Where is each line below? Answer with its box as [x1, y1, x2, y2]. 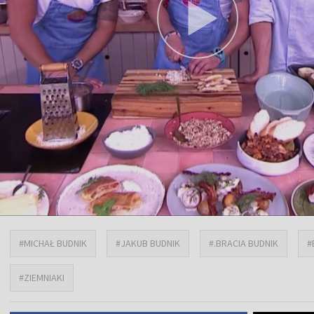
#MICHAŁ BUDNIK [19, 236, 87, 250]
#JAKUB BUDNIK [116, 236, 180, 250]
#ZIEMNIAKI [19, 271, 64, 284]
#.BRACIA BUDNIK [209, 236, 278, 250]
